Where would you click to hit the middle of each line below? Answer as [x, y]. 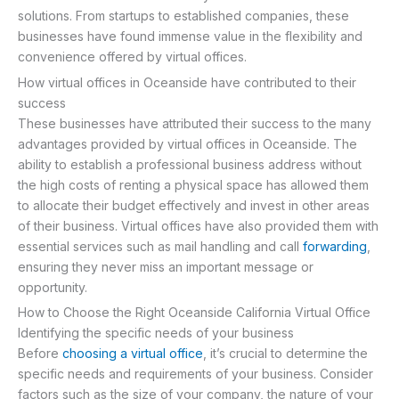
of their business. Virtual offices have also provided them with [198, 225]
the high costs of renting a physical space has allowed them [193, 184]
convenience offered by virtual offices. [132, 57]
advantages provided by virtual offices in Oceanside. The [187, 143]
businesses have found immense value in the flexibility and [190, 37]
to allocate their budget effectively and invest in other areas [194, 205]
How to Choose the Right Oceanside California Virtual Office [194, 313]
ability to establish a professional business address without [190, 164]
